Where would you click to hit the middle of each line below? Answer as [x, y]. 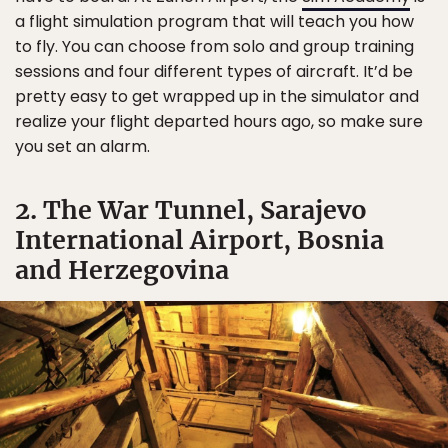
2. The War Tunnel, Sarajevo [191, 209]
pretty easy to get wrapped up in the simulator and [217, 96]
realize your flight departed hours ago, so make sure [219, 121]
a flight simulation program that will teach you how [214, 21]
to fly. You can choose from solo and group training [214, 46]
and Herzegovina [122, 269]
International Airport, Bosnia [199, 239]
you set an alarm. [82, 146]
